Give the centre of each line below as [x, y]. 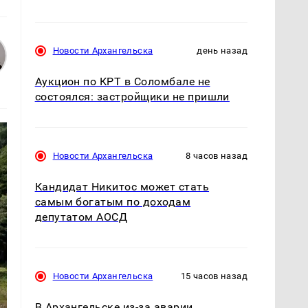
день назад [222, 50]
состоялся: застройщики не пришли [132, 96]
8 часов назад [217, 155]
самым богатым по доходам [113, 202]
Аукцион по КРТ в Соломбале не [122, 81]
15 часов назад [214, 276]
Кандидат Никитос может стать [122, 187]
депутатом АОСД [81, 217]
